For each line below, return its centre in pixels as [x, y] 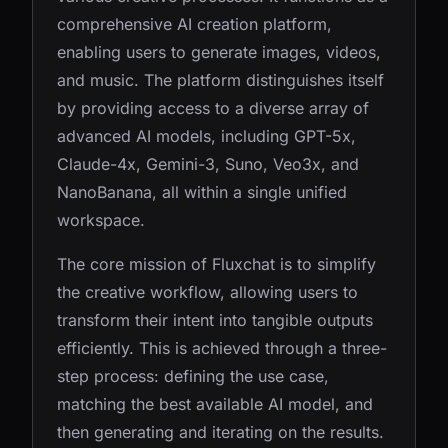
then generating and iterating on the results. [220, 432]
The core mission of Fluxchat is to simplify [216, 264]
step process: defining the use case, [193, 376]
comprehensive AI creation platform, [194, 24]
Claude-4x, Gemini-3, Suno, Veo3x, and [208, 164]
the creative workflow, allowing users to [207, 292]
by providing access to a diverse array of [213, 108]
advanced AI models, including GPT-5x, [206, 136]
